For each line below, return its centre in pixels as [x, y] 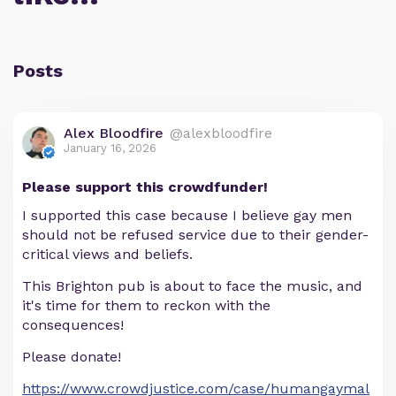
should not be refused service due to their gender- [195, 235]
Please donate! [72, 357]
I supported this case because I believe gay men [187, 216]
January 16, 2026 [110, 148]
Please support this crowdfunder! [145, 187]
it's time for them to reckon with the [146, 306]
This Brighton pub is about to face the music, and [192, 286]
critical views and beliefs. [107, 255]
